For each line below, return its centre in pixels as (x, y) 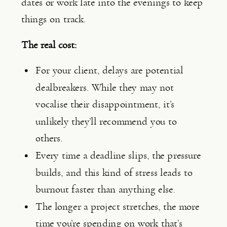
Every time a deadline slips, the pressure (118, 156)
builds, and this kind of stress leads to (114, 172)
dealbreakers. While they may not (105, 87)
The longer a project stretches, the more (118, 206)
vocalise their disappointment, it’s (105, 104)
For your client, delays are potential (109, 70)
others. (49, 138)
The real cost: (49, 45)
